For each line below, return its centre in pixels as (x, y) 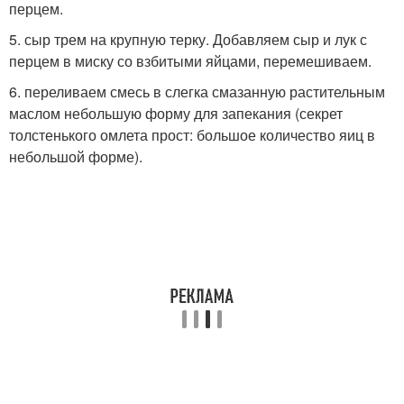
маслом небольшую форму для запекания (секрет (176, 113)
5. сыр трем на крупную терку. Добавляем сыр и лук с (188, 39)
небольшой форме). (76, 156)
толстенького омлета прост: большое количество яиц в (192, 134)
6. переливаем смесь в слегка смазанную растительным (197, 91)
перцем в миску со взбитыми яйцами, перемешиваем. (190, 60)
